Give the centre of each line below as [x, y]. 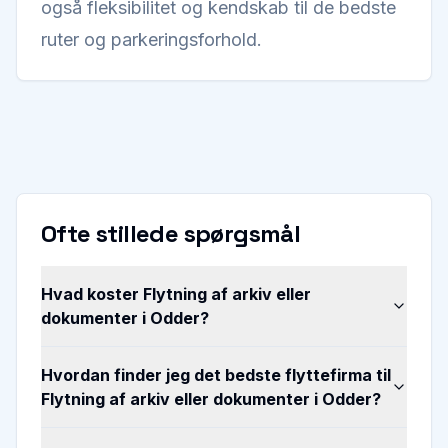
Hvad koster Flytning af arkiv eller [176, 294]
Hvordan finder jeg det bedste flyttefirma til [216, 375]
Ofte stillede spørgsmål [171, 233]
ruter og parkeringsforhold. [151, 39]
